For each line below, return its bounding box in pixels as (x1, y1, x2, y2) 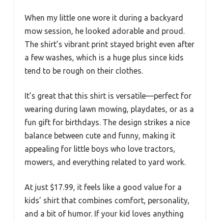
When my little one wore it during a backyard (25, 13, 183, 23)
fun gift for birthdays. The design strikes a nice (25, 118, 190, 127)
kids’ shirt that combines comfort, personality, (25, 196, 190, 205)
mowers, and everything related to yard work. (25, 158, 186, 167)
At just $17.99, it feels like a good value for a (25, 183, 182, 192)
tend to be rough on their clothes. (25, 66, 143, 76)
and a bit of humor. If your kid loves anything (25, 209, 184, 219)
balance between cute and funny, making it (25, 131, 175, 140)
